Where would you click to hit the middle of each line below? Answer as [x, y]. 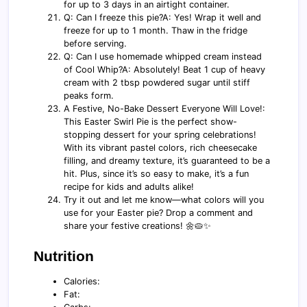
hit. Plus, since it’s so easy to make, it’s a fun [157, 173]
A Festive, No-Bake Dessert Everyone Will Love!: [165, 108]
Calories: [82, 281]
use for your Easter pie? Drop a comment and [159, 212]
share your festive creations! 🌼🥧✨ [138, 225]
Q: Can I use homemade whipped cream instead [163, 56]
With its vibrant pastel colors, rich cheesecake [161, 147]
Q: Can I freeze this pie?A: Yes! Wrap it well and [163, 17]
